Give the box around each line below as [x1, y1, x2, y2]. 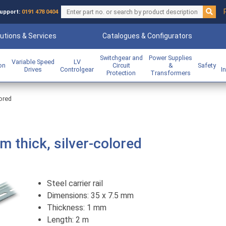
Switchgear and [99, 54, 143, 62]
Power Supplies [149, 54, 193, 62]
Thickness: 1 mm [47, 203, 106, 213]
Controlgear [60, 65, 94, 73]
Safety [198, 62, 216, 69]
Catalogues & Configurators [102, 32, 192, 40]
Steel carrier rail [47, 179, 103, 189]
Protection [106, 69, 136, 77]
